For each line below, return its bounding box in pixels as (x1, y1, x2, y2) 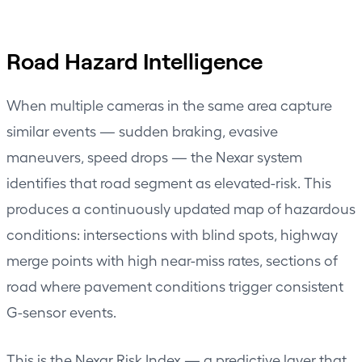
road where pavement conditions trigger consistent (6, 276, 343, 294)
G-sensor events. (6, 302, 116, 320)
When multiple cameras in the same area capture (6, 95, 332, 113)
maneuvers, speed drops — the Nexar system (6, 147, 302, 165)
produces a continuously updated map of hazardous (6, 199, 356, 217)
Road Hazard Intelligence (6, 46, 263, 74)
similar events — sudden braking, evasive (6, 121, 278, 139)
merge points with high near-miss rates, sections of (6, 250, 338, 268)
